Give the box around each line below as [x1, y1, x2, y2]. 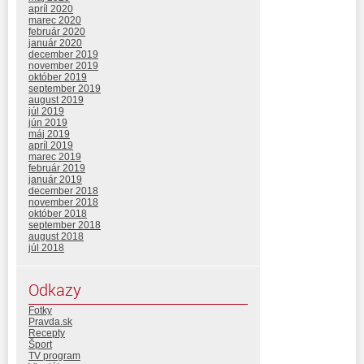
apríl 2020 [28, 2, 73, 15]
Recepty [28, 327, 65, 339]
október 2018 [28, 207, 87, 219]
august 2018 [28, 230, 84, 242]
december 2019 [28, 48, 98, 60]
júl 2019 [28, 105, 64, 117]
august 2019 [28, 93, 84, 106]
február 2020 [28, 25, 85, 37]
